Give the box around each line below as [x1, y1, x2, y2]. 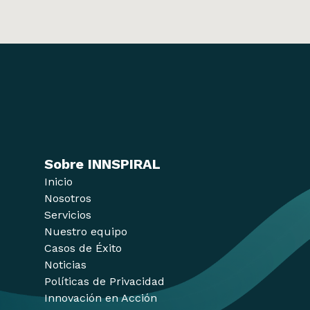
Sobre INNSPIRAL [44, 155, 161, 172]
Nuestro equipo [44, 224, 127, 238]
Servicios [44, 208, 91, 221]
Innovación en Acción [44, 291, 157, 304]
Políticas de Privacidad [44, 274, 165, 288]
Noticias [44, 257, 86, 271]
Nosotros [44, 191, 91, 205]
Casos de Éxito [44, 241, 122, 255]
